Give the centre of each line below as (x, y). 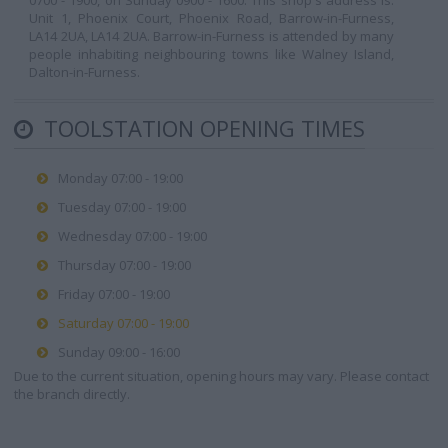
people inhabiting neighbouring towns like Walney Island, (211, 54)
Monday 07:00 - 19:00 (120, 178)
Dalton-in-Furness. (84, 72)
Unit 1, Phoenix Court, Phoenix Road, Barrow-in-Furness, (211, 18)
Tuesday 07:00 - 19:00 (122, 207)
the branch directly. (72, 394)
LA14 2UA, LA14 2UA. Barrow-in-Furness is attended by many (211, 36)
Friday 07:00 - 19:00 (114, 294)
